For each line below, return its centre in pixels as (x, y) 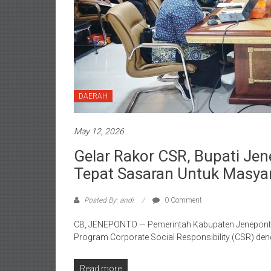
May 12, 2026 (99, 131)
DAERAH (93, 96)
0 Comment (182, 200)
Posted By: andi (109, 200)
